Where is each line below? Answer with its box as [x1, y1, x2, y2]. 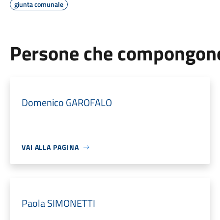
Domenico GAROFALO [21, 95, 112, 110]
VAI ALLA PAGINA [21, 142, 79, 152]
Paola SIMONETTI [21, 195, 95, 211]
